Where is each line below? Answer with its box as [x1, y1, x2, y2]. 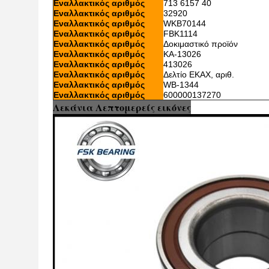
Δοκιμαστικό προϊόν [163, 39, 238, 49]
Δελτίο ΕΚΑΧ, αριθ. [163, 70, 234, 79]
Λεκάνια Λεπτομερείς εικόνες [53, 100, 191, 114]
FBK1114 [163, 29, 198, 38]
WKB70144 [163, 19, 206, 28]
